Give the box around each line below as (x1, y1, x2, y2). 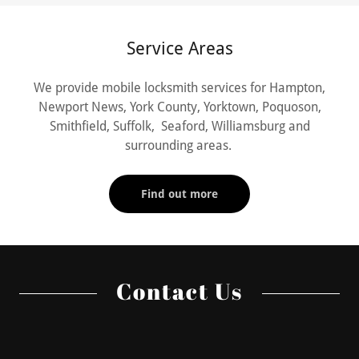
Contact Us (116, 276, 243, 306)
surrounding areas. (124, 138, 235, 153)
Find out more (141, 188, 218, 200)
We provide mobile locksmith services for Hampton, (34, 80, 325, 95)
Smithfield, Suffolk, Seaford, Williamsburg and (49, 119, 310, 134)
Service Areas (126, 38, 233, 58)
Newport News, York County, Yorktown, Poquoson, (38, 99, 321, 115)
